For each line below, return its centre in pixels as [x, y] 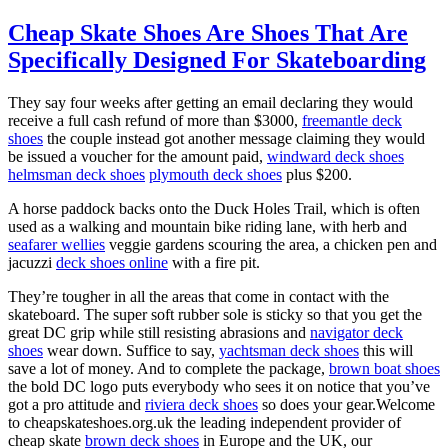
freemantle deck [352, 120]
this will [386, 350]
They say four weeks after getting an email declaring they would [210, 102]
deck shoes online [112, 262]
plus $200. [317, 174]
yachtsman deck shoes [289, 350]
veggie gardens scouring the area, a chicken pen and [271, 244]
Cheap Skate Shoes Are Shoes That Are [208, 32]
